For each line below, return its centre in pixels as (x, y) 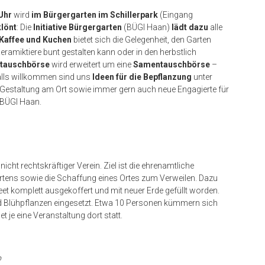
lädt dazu (190, 27)
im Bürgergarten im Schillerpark (95, 15)
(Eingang (175, 15)
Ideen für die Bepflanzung (142, 77)
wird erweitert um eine (91, 64)
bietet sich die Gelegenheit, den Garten (141, 40)
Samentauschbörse (172, 64)
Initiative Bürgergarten (78, 27)
